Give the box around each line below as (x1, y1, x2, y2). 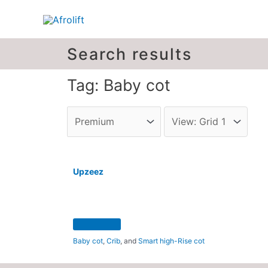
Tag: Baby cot (67, 75, 170, 95)
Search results (67, 44, 192, 63)
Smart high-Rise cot (138, 236, 205, 245)
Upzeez (73, 166, 103, 176)
